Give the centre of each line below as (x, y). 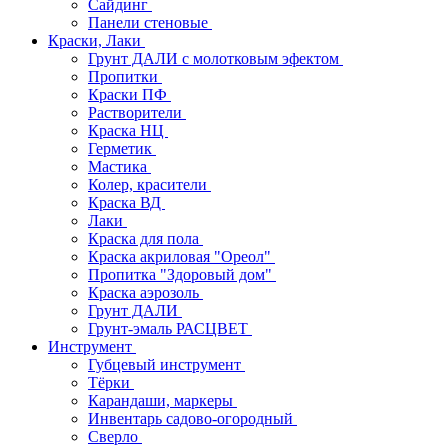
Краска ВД (126, 202)
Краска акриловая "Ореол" (181, 256)
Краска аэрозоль (145, 292)
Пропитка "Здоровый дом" (182, 274)
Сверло (115, 436)
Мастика (119, 166)
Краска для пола (145, 238)
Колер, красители (149, 184)
